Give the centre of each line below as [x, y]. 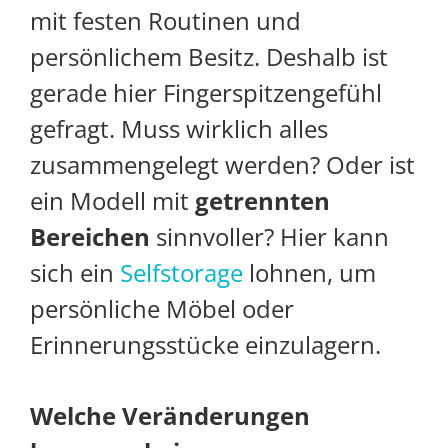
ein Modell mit [112, 201]
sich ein [75, 273]
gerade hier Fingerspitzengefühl [206, 93]
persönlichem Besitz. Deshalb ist [209, 57]
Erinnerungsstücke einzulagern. [205, 345]
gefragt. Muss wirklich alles [179, 129]
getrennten [262, 201]
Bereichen [90, 237]
